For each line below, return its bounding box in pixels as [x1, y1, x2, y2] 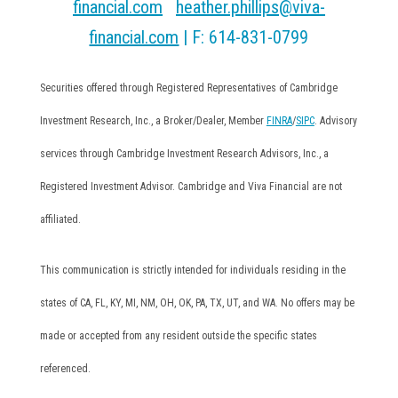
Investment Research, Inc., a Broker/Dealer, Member [39, 115, 267, 127]
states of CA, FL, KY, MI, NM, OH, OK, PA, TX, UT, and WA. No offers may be [39, 297, 354, 309]
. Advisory [314, 115, 357, 127]
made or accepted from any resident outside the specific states [39, 330, 317, 342]
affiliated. [39, 213, 81, 226]
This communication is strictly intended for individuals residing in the [39, 264, 346, 276]
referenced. [39, 362, 91, 375]
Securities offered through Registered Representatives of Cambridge [39, 82, 338, 94]
